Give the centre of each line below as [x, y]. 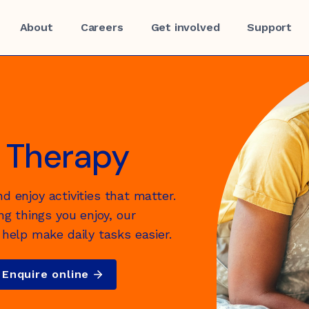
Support [270, 27]
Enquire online [46, 274]
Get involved [185, 27]
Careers [102, 27]
